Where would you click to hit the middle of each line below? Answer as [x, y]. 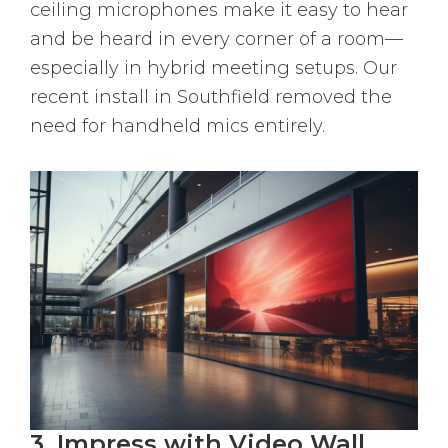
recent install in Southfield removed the [211, 97]
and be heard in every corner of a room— [216, 39]
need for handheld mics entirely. [177, 126]
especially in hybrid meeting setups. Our [213, 68]
